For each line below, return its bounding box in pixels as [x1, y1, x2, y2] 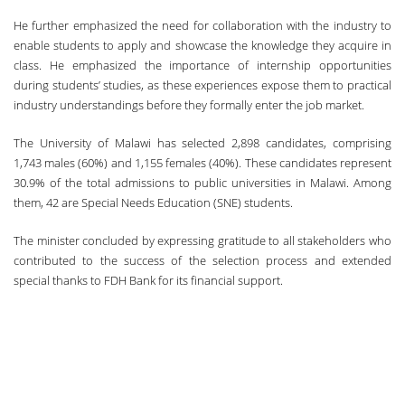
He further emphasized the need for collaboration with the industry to [14, 16, 391, 33]
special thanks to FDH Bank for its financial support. [14, 271, 283, 288]
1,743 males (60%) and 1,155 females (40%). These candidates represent [14, 154, 391, 171]
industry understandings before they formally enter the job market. [14, 96, 364, 113]
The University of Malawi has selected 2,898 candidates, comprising [14, 134, 391, 151]
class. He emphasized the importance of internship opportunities [14, 56, 391, 73]
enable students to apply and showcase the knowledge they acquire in [14, 36, 391, 53]
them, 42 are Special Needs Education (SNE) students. [14, 193, 293, 211]
